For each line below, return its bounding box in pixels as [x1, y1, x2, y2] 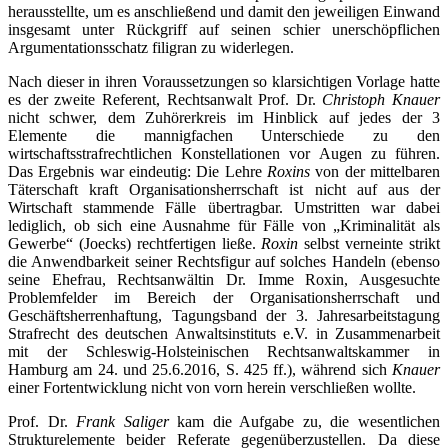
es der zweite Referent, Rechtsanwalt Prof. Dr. [8, 90, 323, 108]
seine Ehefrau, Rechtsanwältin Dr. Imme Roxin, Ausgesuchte [8, 270, 440, 288]
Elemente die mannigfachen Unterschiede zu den [8, 126, 440, 144]
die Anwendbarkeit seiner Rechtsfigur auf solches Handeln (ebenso [8, 252, 440, 270]
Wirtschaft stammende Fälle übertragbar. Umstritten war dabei [8, 198, 440, 216]
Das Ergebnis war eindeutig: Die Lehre [8, 162, 267, 180]
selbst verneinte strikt [298, 234, 441, 252]
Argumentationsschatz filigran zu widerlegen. [8, 38, 294, 56]
